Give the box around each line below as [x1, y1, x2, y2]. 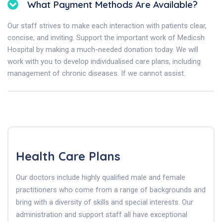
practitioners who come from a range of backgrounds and [16, 185, 206, 194]
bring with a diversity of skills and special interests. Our [16, 197, 193, 207]
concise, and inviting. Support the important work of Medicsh [7, 33, 205, 42]
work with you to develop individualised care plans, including [7, 56, 201, 66]
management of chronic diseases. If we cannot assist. [7, 68, 185, 78]
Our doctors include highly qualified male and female [16, 172, 185, 182]
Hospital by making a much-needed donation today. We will [7, 45, 198, 54]
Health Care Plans [16, 148, 120, 164]
